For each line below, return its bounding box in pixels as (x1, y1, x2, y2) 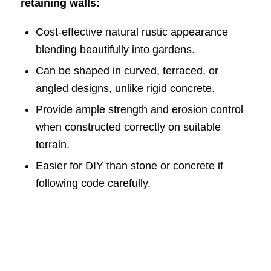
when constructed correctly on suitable (35, 120, 221, 133)
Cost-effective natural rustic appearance (35, 25, 228, 38)
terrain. (35, 138, 70, 151)
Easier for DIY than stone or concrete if (35, 159, 223, 172)
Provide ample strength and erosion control (35, 103, 243, 116)
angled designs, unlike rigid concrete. (35, 82, 215, 94)
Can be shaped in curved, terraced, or (35, 64, 218, 77)
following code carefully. (35, 177, 151, 189)
